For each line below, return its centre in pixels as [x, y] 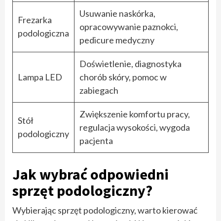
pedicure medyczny [117, 40]
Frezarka [35, 19]
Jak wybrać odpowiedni [91, 174]
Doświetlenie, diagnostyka [130, 63]
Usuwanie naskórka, [117, 13]
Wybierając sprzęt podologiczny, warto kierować [105, 210]
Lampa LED [40, 77]
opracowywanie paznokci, [129, 26]
